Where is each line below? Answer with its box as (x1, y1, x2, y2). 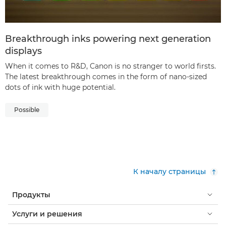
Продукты (12, 190, 50, 199)
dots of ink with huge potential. (5, 82, 116, 92)
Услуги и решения (12, 209, 82, 218)
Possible (14, 105, 39, 114)
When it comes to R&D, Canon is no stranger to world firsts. (5, 61, 216, 71)
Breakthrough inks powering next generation (5, 33, 211, 44)
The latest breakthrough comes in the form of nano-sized (5, 72, 207, 81)
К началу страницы (133, 166, 206, 176)
